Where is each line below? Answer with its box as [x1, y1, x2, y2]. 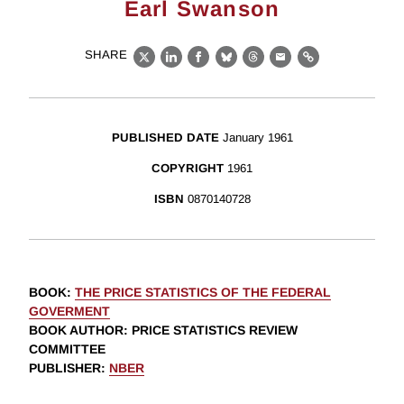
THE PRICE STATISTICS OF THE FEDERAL [75, 285, 331, 300]
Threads [252, 59, 310, 75]
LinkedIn [170, 59, 231, 75]
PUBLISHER [29, 361, 101, 376]
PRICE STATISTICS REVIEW [132, 323, 298, 338]
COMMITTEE [29, 342, 106, 357]
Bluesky [225, 59, 282, 75]
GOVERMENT [29, 304, 110, 319]
